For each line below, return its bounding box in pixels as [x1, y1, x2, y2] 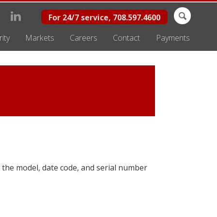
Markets [25, 32, 54, 43]
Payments [155, 32, 190, 43]
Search [173, 7, 199, 18]
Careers [70, 32, 98, 43]
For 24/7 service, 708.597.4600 [48, 12, 160, 23]
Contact [113, 32, 140, 43]
